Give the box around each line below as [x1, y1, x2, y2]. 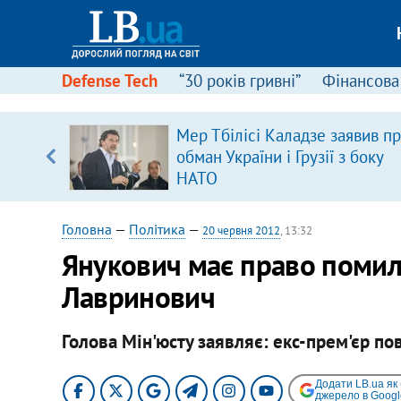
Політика [128, 220, 185, 238]
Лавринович [61, 277, 216, 316]
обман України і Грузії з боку [175, 146, 383, 167]
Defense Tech [61, 70, 158, 91]
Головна [61, 220, 112, 238]
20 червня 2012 [201, 223, 280, 238]
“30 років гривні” [178, 70, 301, 91]
